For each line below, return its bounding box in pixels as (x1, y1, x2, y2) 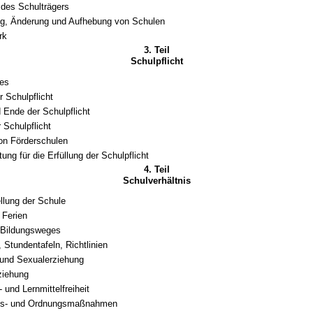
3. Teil (143, 45, 170, 56)
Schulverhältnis (122, 175, 191, 186)
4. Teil (143, 163, 170, 175)
